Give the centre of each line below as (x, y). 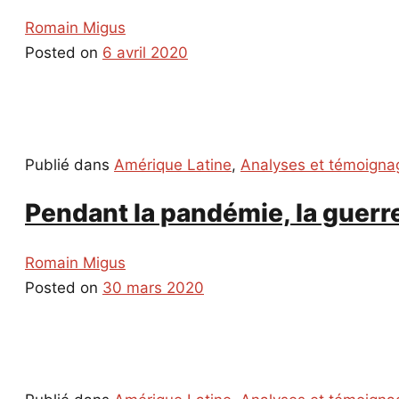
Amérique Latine (173, 165)
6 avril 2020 (145, 53)
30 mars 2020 (153, 287)
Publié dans (69, 165)
